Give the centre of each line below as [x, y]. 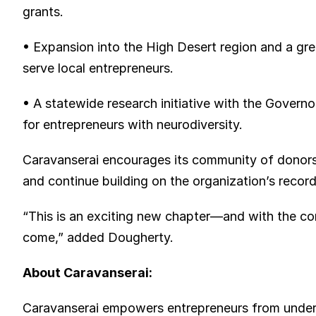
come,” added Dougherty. [98, 237]
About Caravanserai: [87, 273]
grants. [43, 12]
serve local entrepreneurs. [98, 68]
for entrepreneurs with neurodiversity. [133, 124]
